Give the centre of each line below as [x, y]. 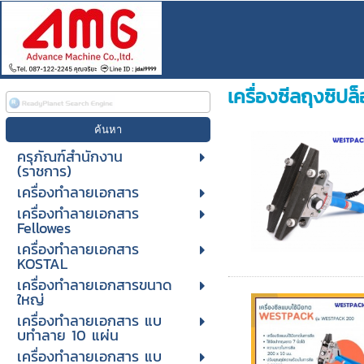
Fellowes [43, 228]
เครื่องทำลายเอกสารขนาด [94, 285]
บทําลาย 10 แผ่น [67, 335]
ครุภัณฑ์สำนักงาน [69, 156]
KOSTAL [42, 264]
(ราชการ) [44, 171]
